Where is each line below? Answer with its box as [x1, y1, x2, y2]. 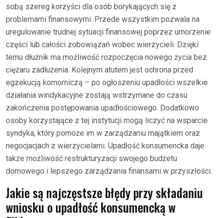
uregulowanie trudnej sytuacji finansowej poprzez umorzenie [6, 27, 211, 36]
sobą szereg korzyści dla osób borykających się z [6, 1, 177, 11]
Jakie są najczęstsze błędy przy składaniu [6, 183, 203, 201]
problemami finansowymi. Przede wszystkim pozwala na [6, 14, 200, 24]
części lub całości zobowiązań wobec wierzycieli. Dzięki [6, 39, 199, 49]
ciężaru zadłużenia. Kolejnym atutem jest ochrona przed [6, 65, 193, 74]
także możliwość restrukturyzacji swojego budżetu [6, 153, 177, 163]
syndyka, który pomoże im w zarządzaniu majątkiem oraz [6, 128, 200, 138]
